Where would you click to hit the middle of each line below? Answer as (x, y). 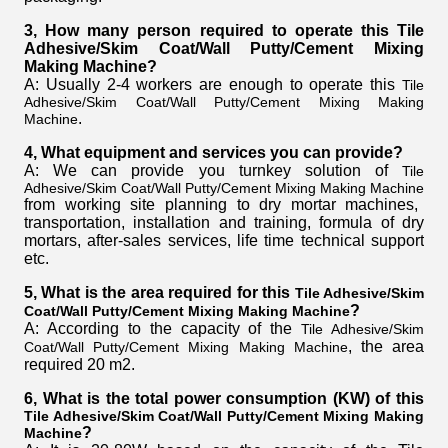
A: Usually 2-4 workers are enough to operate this (213, 85)
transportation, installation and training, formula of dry (224, 223)
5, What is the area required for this (159, 293)
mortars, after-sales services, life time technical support (224, 241)
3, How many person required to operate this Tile (224, 31)
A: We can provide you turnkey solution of (213, 171)
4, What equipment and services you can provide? (213, 153)
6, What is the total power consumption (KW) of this (224, 399)
